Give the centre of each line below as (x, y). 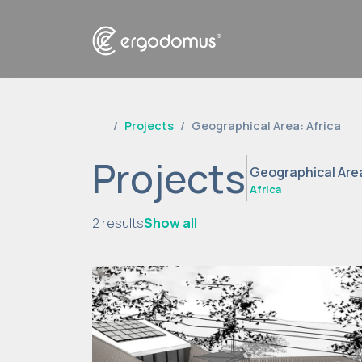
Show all (170, 223)
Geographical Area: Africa (266, 126)
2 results (118, 223)
